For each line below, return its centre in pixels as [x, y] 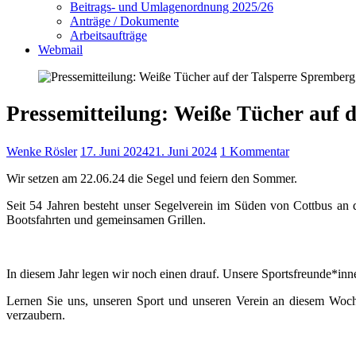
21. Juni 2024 [183, 151]
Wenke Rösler [42, 151]
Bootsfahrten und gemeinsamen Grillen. [106, 219]
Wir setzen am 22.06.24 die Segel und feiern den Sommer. [152, 178]
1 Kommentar [255, 151]
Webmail [60, 49]
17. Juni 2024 [114, 151]
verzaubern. [36, 315]
